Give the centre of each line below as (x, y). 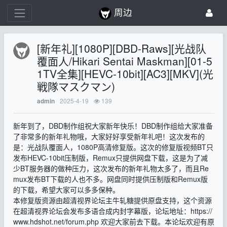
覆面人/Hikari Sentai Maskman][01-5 (125, 61)
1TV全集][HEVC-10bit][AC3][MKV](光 (125, 74)
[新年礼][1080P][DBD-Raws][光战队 (122, 48)
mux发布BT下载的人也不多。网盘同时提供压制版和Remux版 (110, 179)
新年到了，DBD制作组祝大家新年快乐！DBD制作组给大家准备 (113, 126)
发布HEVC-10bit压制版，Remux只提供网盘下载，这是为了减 (110, 158)
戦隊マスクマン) (76, 86)
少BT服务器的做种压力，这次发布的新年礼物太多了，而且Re (111, 168)
